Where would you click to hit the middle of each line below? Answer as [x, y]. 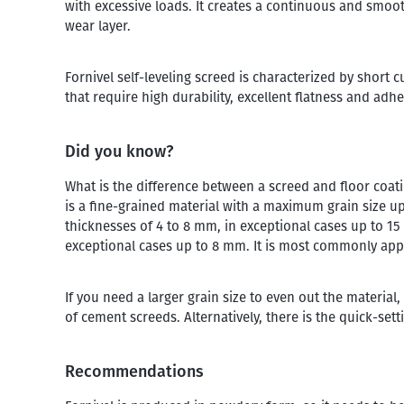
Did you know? [119, 151]
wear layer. [98, 26]
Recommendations [134, 371]
